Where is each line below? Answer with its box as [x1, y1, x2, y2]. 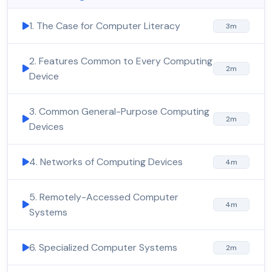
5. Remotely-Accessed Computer [29, 191, 178, 204]
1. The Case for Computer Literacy [29, 19, 180, 33]
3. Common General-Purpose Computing [29, 105, 209, 118]
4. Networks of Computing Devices [29, 155, 183, 169]
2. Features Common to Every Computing [29, 55, 212, 68]
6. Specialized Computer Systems [29, 241, 177, 254]
